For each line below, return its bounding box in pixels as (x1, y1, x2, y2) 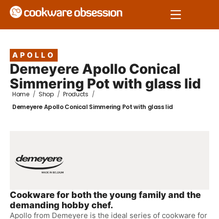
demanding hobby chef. (10, 200, 113, 210)
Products (63, 90, 88, 98)
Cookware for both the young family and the (10, 190, 201, 200)
